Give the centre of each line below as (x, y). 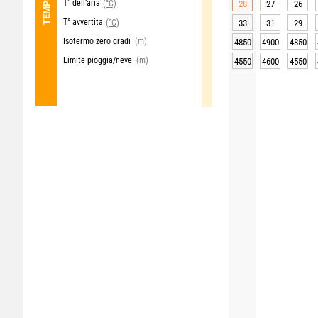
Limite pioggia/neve (97, 60)
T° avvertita (83, 22)
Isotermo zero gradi (97, 41)
